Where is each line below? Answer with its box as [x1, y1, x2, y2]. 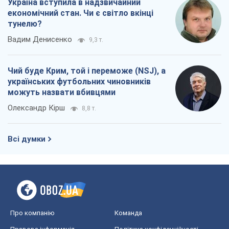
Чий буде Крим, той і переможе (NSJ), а [8, 66, 166, 76]
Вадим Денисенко [8, 35, 72, 44]
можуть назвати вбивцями [8, 87, 116, 98]
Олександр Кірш [8, 103, 65, 113]
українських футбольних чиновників [8, 77, 151, 87]
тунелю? [8, 19, 42, 29]
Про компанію [10, 209, 55, 217]
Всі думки [8, 134, 45, 144]
